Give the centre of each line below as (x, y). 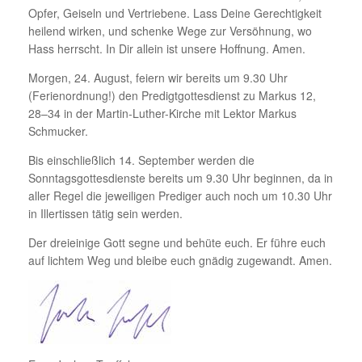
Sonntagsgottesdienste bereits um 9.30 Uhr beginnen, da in (181, 177)
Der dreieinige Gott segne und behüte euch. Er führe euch (177, 242)
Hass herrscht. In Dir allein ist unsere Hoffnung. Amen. (167, 48)
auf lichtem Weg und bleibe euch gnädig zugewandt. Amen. (180, 260)
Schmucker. (58, 130)
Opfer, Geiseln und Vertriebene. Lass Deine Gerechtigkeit (175, 13)
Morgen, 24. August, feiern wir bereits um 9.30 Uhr (158, 77)
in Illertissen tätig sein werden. (105, 213)
